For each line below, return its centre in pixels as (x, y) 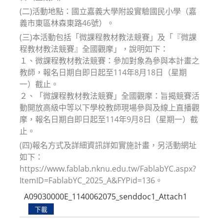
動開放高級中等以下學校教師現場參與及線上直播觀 (109, 107)
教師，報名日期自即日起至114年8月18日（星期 (103, 72)
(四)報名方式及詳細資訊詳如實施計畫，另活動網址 (108, 145)
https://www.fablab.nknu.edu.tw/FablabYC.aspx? (108, 168)
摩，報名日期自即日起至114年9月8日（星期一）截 (109, 119)
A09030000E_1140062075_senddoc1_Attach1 (105, 197)
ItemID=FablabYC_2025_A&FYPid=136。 (91, 180)
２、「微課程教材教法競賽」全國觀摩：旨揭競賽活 (109, 96)
